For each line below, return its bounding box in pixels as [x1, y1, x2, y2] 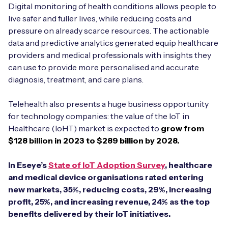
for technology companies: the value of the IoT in [8, 111, 189, 122]
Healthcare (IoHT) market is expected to [8, 123, 161, 134]
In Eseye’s [8, 160, 48, 170]
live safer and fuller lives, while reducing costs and [8, 13, 191, 24]
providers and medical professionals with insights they [8, 50, 211, 61]
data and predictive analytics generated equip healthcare [8, 38, 218, 48]
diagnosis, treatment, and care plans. [8, 74, 144, 85]
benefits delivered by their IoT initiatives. [8, 209, 170, 219]
